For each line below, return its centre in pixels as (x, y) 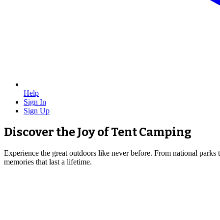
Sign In (35, 102)
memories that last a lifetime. (48, 162)
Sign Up (37, 111)
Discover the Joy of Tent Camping (98, 132)
